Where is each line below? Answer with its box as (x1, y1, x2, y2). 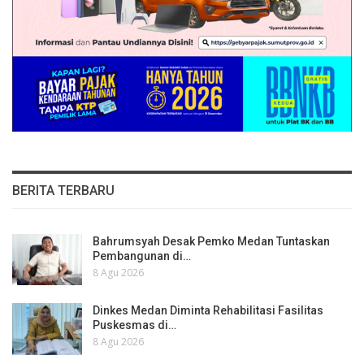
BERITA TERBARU (12, 182, 115, 198)
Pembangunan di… (93, 249, 191, 262)
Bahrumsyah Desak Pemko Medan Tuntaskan (93, 234, 330, 248)
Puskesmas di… (93, 318, 176, 332)
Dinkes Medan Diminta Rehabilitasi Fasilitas (93, 304, 323, 318)
